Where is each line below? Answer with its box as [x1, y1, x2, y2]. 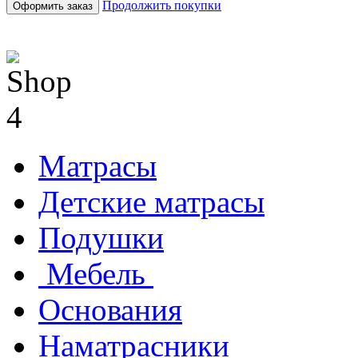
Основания [38, 292, 182, 328]
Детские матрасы [38, 185, 265, 220]
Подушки [38, 221, 164, 256]
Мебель [38, 257, 153, 292]
